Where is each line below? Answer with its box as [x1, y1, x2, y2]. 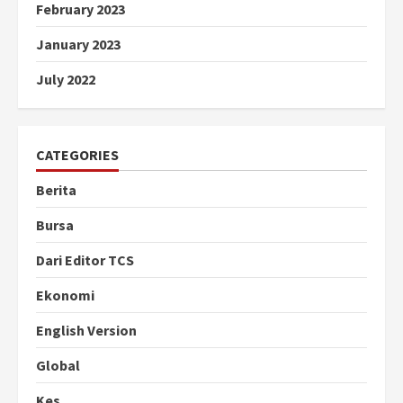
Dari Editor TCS [36, 251, 134, 270]
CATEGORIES [36, 146, 119, 165]
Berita [36, 181, 76, 200]
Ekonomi [36, 286, 94, 305]
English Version [36, 321, 137, 340]
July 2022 [36, 70, 95, 89]
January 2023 [36, 35, 121, 54]
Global [36, 356, 80, 375]
